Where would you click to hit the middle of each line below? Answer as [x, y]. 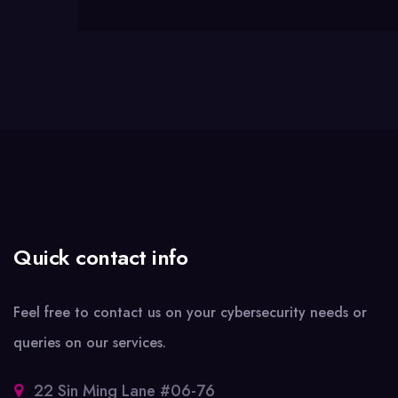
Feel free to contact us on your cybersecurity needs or [190, 313]
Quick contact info [101, 258]
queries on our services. [90, 343]
